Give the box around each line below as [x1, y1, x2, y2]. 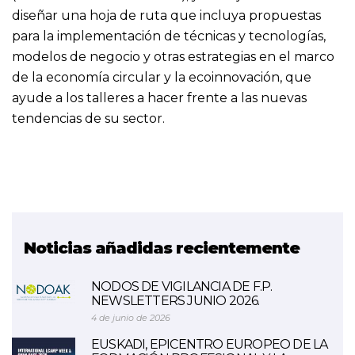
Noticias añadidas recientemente [24, 239, 300, 258]
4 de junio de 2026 [91, 312, 170, 323]
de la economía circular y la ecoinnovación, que [12, 70, 311, 85]
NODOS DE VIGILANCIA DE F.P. [91, 279, 273, 294]
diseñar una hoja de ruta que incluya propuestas [12, 8, 321, 23]
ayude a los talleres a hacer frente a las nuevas [12, 90, 307, 105]
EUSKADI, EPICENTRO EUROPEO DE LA [91, 337, 328, 352]
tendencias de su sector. [12, 111, 165, 126]
